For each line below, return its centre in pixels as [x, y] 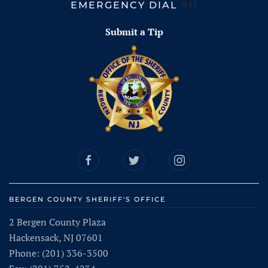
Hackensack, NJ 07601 [56, 238]
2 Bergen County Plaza [57, 222]
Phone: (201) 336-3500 [59, 253]
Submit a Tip [134, 32]
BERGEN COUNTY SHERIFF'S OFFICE [87, 199]
